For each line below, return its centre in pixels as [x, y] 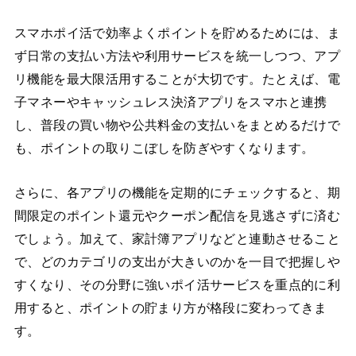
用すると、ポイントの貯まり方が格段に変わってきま [170, 308]
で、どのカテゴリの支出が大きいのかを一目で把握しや [177, 261]
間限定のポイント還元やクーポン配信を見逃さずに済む [177, 215]
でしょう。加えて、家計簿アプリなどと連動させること [177, 238]
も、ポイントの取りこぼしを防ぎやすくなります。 [164, 149]
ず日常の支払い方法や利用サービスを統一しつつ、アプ [177, 56]
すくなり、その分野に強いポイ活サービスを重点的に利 [177, 284]
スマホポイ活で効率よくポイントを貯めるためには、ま [177, 33]
